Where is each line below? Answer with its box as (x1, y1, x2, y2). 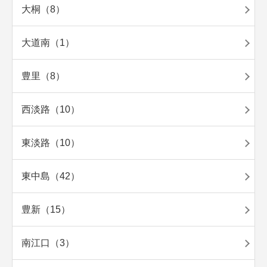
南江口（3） (21, 238, 74, 249)
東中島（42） (21, 171, 80, 182)
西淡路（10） (21, 104, 80, 115)
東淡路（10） (21, 138, 80, 148)
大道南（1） (21, 38, 74, 48)
